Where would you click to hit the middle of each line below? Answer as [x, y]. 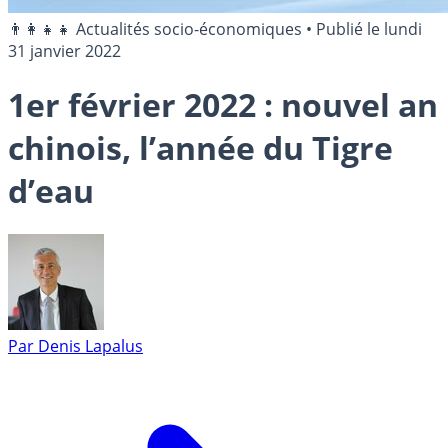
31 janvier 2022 [64, 51]
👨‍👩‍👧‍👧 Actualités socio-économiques [155, 29]
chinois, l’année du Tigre [200, 148]
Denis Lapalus [90, 345]
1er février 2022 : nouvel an [223, 105]
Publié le [350, 29]
